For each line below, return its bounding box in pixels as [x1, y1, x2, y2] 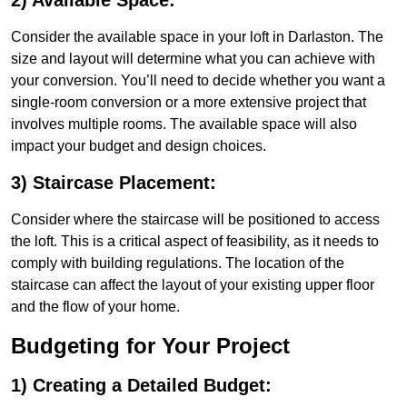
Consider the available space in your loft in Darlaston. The [11, 29, 383, 45]
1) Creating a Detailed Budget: [11, 375, 272, 396]
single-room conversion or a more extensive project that [11, 94, 366, 111]
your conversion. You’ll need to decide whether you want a [11, 73, 385, 89]
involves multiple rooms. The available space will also [11, 116, 357, 133]
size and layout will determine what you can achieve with [11, 51, 375, 67]
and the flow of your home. [11, 299, 180, 315]
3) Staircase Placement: [11, 173, 216, 194]
